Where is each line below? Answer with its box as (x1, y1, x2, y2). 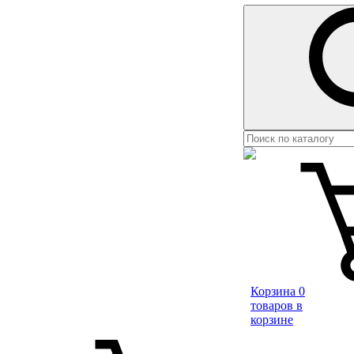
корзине (250, 313, 293, 326)
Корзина (250, 284, 296, 298)
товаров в (250, 299, 303, 312)
